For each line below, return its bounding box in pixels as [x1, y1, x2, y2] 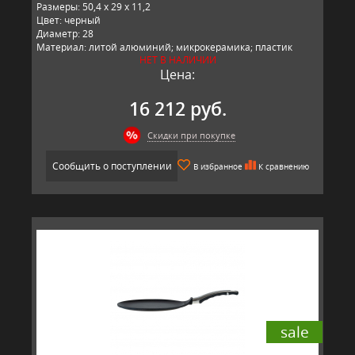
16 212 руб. [128, 96, 227, 121]
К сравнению [258, 160, 309, 172]
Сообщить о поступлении [52, 158, 172, 173]
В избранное [193, 160, 242, 172]
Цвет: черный [36, 13, 101, 27]
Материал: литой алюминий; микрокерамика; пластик [36, 40, 292, 54]
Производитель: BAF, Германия [36, 53, 184, 67]
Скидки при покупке [147, 128, 235, 141]
